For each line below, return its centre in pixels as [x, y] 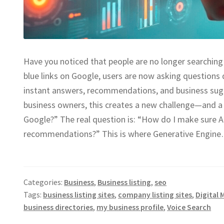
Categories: [44, 182]
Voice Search [189, 207]
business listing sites [79, 194]
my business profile [130, 207]
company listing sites [155, 194]
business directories [58, 207]
